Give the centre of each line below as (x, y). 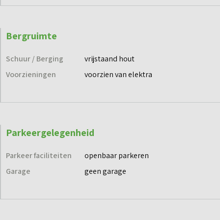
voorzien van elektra (118, 75)
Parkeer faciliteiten (39, 156)
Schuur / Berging (35, 59)
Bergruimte (31, 36)
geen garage (105, 171)
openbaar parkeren (117, 156)
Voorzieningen (31, 75)
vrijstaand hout (110, 59)
